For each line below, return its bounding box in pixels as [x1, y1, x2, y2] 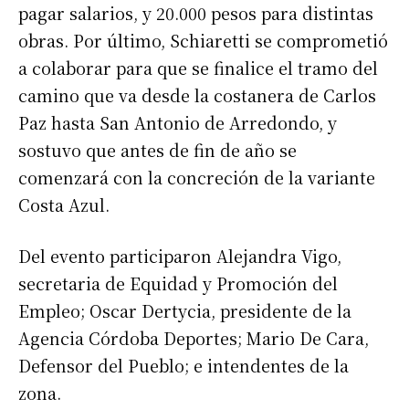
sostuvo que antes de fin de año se [18, 138, 297, 163]
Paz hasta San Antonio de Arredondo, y [18, 110, 337, 135]
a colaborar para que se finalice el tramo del [18, 56, 378, 80]
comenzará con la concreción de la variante [18, 165, 375, 190]
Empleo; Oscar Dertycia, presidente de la [18, 299, 351, 323]
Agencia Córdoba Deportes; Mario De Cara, [18, 326, 369, 351]
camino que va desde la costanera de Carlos [18, 83, 376, 108]
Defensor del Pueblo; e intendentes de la [18, 353, 349, 378]
